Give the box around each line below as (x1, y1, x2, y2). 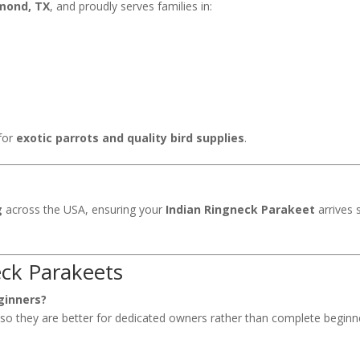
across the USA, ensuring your (2, 201, 166, 217)
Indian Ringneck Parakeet (166, 201, 316, 217)
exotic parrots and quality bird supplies (16, 129, 245, 145)
